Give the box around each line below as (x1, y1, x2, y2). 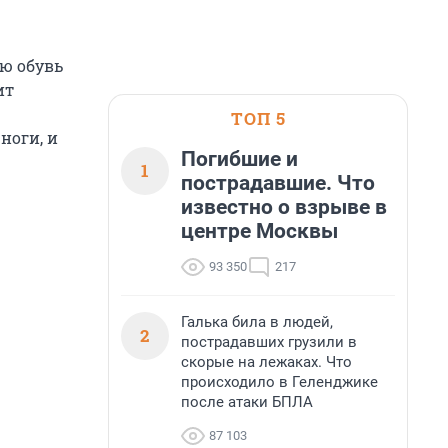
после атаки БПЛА (181, 393, 313, 411)
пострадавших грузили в (181, 333, 357, 351)
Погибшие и (181, 147, 298, 171)
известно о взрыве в (181, 195, 387, 219)
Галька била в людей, (181, 313, 333, 331)
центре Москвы (181, 219, 338, 243)
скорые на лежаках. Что (181, 353, 352, 371)
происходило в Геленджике (181, 373, 378, 391)
